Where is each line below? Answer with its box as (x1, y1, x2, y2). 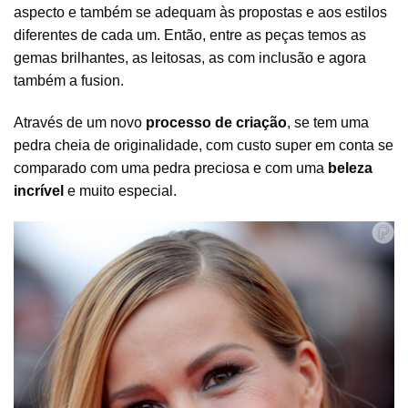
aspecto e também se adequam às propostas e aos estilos (14, 4, 387, 20)
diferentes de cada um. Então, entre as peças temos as (14, 26, 366, 43)
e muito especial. (64, 182, 177, 199)
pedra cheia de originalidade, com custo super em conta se (14, 137, 393, 153)
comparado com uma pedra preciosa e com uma (14, 159, 328, 176)
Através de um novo (14, 114, 146, 130)
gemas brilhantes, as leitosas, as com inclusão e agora (14, 49, 366, 66)
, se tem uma (287, 114, 369, 130)
